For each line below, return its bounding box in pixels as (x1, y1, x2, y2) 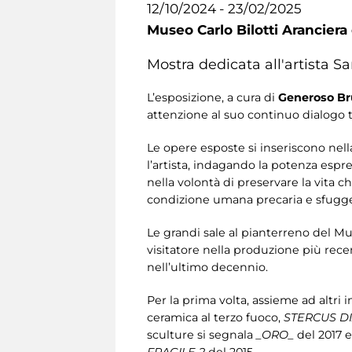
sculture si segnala (147, 327, 256, 342)
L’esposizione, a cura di (147, 90, 278, 104)
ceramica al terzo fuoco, (147, 310, 284, 324)
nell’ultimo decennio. (147, 259, 268, 274)
